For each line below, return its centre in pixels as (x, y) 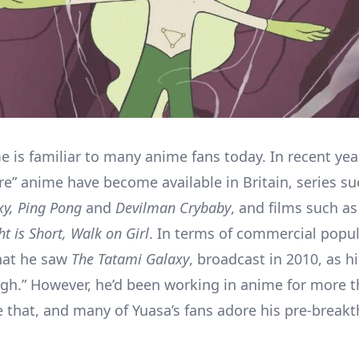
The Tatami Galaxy (128, 258)
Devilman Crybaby (173, 207)
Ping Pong (50, 207)
